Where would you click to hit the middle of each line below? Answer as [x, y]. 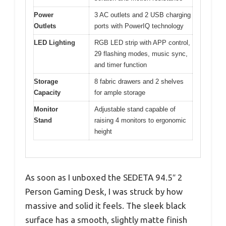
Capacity [47, 92]
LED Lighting [54, 42]
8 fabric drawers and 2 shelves [139, 81]
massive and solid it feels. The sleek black [106, 206]
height [103, 131]
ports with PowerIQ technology [139, 26]
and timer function [121, 65]
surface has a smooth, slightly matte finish [106, 220]
